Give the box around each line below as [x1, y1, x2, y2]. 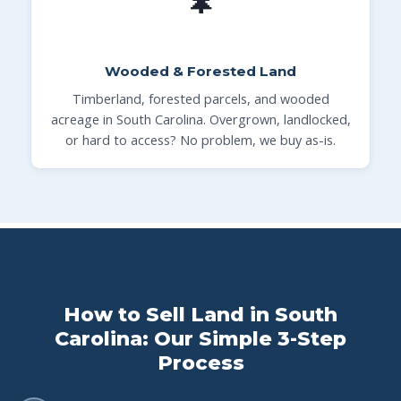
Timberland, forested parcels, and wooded [72, 90, 329, 107]
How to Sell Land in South [64, 302, 337, 327]
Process [157, 350, 244, 375]
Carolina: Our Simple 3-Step [55, 326, 346, 351]
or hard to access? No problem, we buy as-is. [65, 131, 336, 149]
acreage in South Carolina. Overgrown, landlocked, [50, 110, 351, 128]
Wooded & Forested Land [105, 62, 296, 80]
